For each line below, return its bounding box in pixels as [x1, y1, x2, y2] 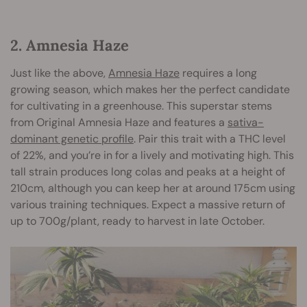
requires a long [180, 65, 257, 80]
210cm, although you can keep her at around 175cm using [10, 180, 295, 195]
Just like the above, [10, 65, 108, 80]
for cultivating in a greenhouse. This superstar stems [10, 98, 272, 113]
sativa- [228, 114, 264, 130]
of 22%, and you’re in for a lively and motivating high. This [10, 147, 294, 162]
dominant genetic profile [10, 131, 134, 146]
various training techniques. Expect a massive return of [10, 197, 285, 212]
